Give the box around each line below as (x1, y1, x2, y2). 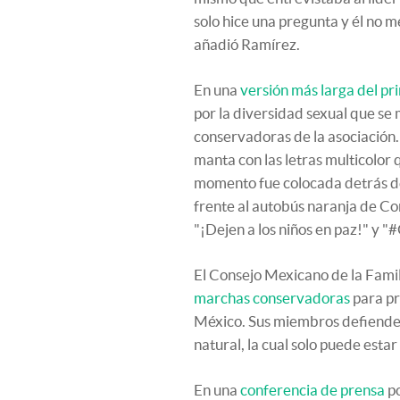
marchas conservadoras (194, 289, 350, 306)
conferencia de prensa (240, 381, 385, 398)
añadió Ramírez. (194, 36, 300, 53)
